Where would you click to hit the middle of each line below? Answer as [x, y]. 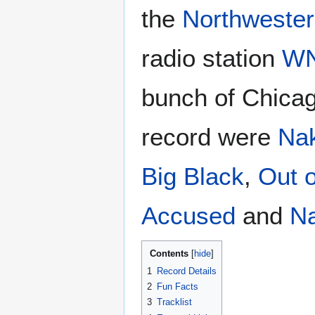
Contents [169, 253]
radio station [212, 58]
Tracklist [174, 302]
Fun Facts [178, 286]
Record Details [187, 271]
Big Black [193, 176]
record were [210, 136]
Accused [188, 215]
